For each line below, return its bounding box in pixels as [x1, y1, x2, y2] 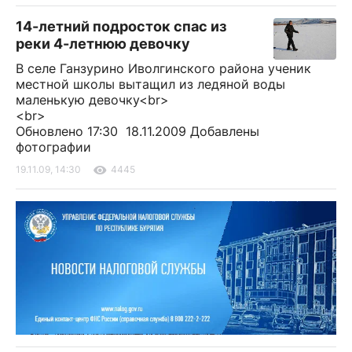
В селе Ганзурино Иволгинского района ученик [16, 60, 311, 76]
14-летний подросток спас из [16, 18, 226, 35]
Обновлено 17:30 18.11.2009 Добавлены [16, 123, 259, 139]
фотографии [16, 139, 91, 155]
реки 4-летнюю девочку [16, 35, 190, 52]
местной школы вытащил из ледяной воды [16, 76, 285, 92]
